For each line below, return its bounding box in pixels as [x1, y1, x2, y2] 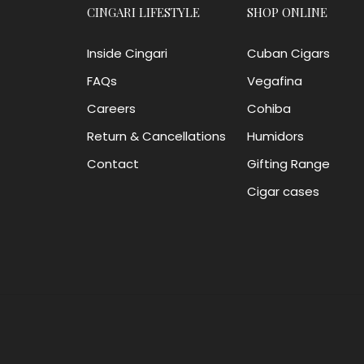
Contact [87, 154, 140, 172]
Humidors [246, 127, 304, 145]
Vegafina [246, 71, 302, 89]
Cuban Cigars [246, 44, 330, 62]
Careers [87, 99, 136, 117]
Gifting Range [246, 154, 330, 172]
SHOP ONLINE [246, 3, 327, 20]
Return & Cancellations [87, 127, 227, 145]
